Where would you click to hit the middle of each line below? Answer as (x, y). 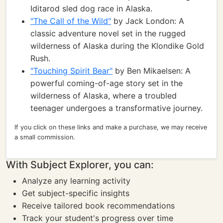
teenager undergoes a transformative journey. (116, 108)
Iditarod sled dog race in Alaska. (91, 8)
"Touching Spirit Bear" (71, 71)
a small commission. (45, 137)
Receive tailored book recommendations (98, 206)
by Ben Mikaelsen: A (152, 71)
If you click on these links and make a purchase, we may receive (111, 127)
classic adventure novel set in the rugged (108, 33)
